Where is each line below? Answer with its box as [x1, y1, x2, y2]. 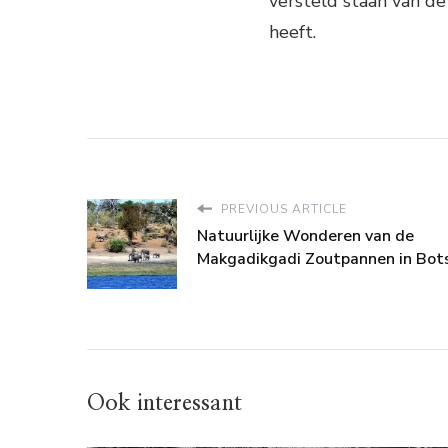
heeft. [269, 19, 316, 44]
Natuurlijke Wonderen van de [197, 224, 414, 247]
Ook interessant [87, 391, 242, 414]
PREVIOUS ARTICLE [217, 200, 347, 217]
